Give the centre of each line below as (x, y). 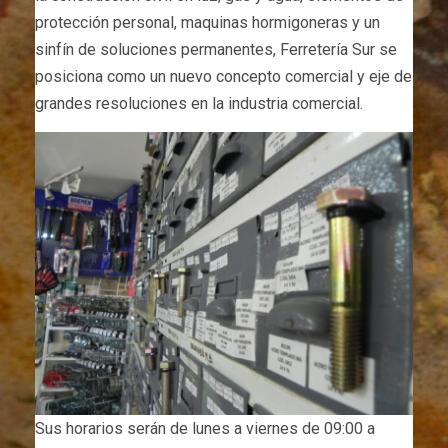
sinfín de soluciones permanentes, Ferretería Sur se (216, 49)
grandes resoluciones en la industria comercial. (199, 103)
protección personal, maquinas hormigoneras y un (207, 22)
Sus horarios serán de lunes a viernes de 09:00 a (205, 429)
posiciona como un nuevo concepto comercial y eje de (223, 76)
